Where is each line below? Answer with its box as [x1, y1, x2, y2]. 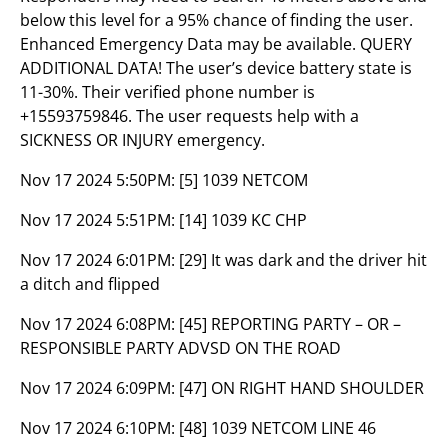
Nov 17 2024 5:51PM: [20, 209, 179, 231]
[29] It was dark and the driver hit [179, 249, 427, 271]
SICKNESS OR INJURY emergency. [20, 129, 265, 151]
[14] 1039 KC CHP [179, 209, 307, 231]
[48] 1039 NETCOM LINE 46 [179, 417, 376, 439]
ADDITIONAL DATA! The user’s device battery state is [20, 57, 412, 79]
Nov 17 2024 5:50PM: [20, 169, 179, 191]
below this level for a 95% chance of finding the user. [20, 9, 413, 31]
